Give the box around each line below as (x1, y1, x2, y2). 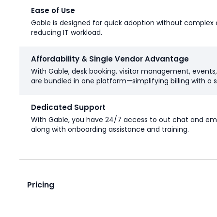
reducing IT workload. (31, 28, 102, 38)
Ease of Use (31, 5, 75, 16)
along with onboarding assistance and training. (31, 124, 189, 135)
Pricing (27, 179, 54, 191)
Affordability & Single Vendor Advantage (31, 54, 189, 64)
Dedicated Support (31, 102, 106, 113)
